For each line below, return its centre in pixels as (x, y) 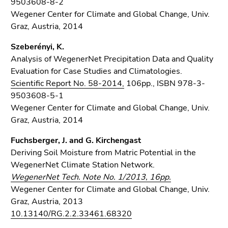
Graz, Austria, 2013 (47, 202)
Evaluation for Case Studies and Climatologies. (96, 71)
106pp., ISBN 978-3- (165, 83)
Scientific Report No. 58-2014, (67, 83)
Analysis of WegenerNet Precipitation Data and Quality (112, 59)
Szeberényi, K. (37, 47)
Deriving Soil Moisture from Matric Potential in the (103, 153)
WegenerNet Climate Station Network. (83, 165)
